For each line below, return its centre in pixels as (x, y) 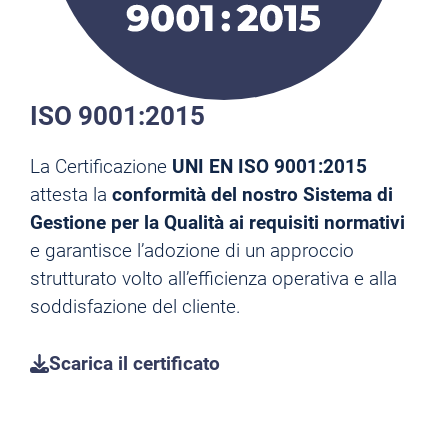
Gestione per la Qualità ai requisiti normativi (217, 222)
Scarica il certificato (134, 363)
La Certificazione (101, 166)
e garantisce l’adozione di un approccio (192, 250)
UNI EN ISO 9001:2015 (269, 166)
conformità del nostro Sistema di (252, 194)
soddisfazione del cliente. (135, 306)
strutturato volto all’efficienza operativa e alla (213, 278)
